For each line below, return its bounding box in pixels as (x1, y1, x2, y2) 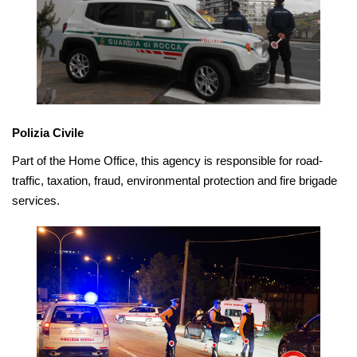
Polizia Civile (12, 126, 84, 140)
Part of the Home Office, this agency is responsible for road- (12, 154, 323, 168)
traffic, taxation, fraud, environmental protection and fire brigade (12, 174, 337, 188)
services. (12, 194, 60, 208)
